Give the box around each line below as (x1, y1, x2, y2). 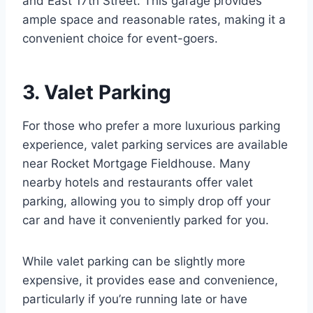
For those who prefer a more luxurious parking (22, 119, 280, 133)
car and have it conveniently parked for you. (22, 213, 269, 228)
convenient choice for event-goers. (22, 31, 218, 46)
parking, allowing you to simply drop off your (22, 194, 270, 209)
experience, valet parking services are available (22, 138, 288, 152)
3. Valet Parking (22, 80, 171, 105)
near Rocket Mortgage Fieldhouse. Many (22, 156, 250, 171)
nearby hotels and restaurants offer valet (22, 175, 253, 190)
